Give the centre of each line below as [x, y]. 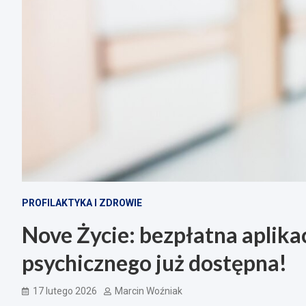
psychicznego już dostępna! [154, 263]
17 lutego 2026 [65, 291]
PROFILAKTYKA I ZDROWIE [82, 203]
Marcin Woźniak [149, 291]
